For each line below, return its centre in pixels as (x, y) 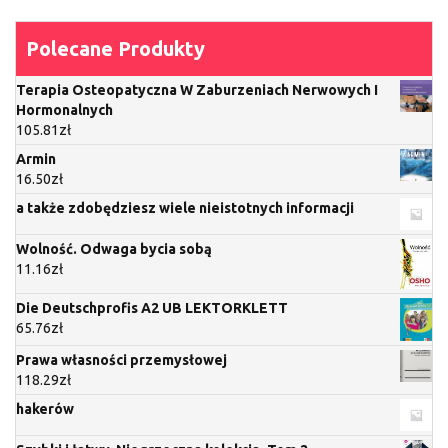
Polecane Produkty (115, 49)
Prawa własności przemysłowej (121, 359)
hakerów (45, 408)
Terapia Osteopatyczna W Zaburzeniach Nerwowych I (197, 90)
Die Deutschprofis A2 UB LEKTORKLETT (152, 307)
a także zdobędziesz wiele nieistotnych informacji (185, 208)
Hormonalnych (64, 110)
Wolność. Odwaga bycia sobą (114, 249)
